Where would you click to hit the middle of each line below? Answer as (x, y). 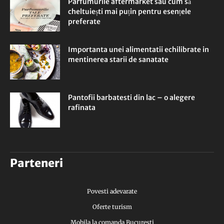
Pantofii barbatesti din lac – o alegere (131, 98)
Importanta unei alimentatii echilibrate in (138, 50)
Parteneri (36, 163)
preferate (84, 22)
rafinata (82, 108)
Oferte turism (112, 207)
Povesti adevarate (112, 191)
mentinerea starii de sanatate (118, 60)
